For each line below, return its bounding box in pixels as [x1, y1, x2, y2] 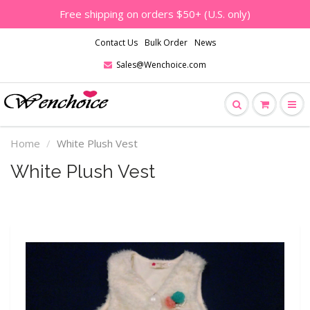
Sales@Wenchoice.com [116, 59, 206, 71]
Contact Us [94, 37, 138, 48]
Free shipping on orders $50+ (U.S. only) [60, 7, 250, 21]
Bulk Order [144, 37, 188, 48]
